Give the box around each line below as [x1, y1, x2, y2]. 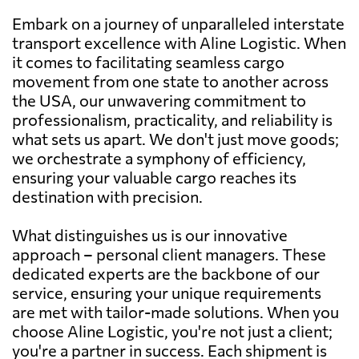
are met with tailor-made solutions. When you [12, 301, 339, 321]
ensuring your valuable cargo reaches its [12, 167, 296, 187]
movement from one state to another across [12, 71, 329, 91]
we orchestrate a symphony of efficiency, [12, 147, 306, 167]
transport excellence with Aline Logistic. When [12, 32, 346, 52]
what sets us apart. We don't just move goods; [12, 128, 339, 148]
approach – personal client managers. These [12, 244, 326, 264]
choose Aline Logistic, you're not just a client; [12, 321, 333, 341]
